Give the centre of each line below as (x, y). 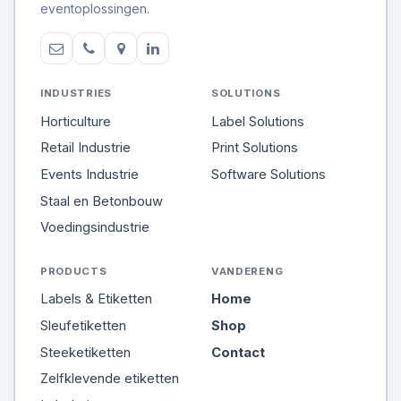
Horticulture (76, 121)
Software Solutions (269, 174)
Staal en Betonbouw (102, 201)
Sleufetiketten (83, 325)
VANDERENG (247, 271)
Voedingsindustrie (95, 228)
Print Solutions (255, 148)
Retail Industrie (85, 148)
